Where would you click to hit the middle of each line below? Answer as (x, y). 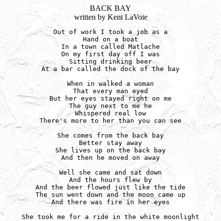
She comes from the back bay (110, 135)
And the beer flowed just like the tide (110, 187)
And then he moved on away (110, 158)
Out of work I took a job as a (110, 32)
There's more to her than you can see (110, 121)
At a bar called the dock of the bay (110, 69)
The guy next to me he (110, 106)
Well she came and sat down (110, 172)
